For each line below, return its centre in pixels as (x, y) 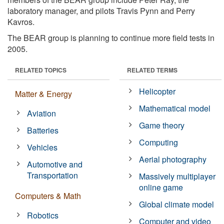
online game (161, 187)
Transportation (53, 175)
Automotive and (55, 164)
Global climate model (177, 204)
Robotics (43, 215)
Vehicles (42, 147)
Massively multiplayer (177, 176)
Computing (159, 142)
